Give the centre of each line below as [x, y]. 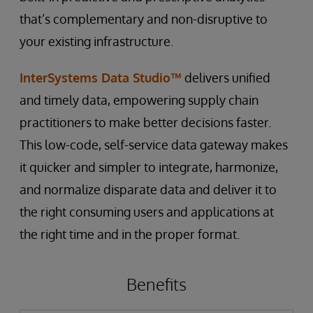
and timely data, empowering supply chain [139, 100]
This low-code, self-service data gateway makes [154, 144]
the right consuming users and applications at [147, 211]
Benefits [156, 284]
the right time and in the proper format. [130, 234]
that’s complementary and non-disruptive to [144, 19]
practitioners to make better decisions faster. [145, 122]
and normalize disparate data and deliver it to [148, 189]
